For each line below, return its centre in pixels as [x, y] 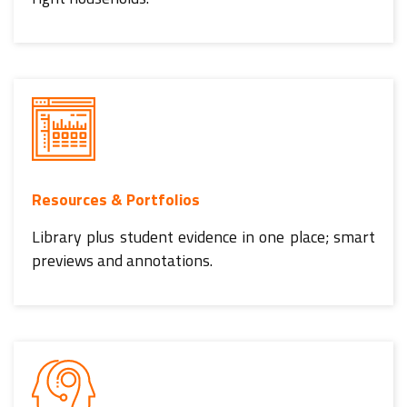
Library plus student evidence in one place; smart [203, 236]
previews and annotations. [122, 260]
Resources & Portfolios [116, 199]
